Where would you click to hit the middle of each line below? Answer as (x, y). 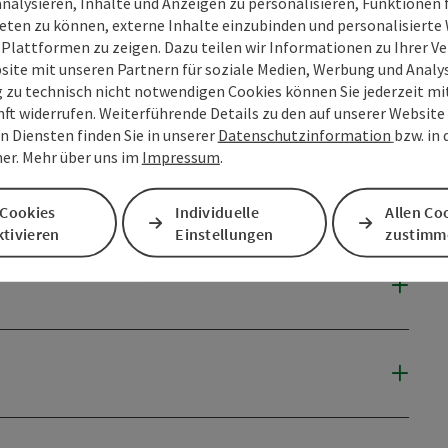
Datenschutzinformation (304, 134)
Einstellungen (224, 234)
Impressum (180, 156)
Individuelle (217, 212)
